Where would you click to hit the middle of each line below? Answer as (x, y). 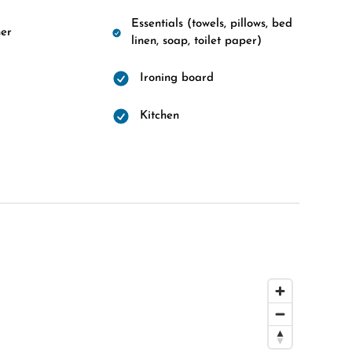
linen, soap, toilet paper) (197, 41)
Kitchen (159, 116)
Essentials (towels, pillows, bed (212, 24)
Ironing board (176, 78)
